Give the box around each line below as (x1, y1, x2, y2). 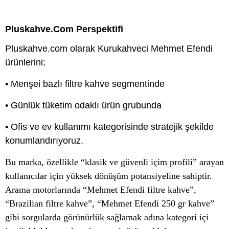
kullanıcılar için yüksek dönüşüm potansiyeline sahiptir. (5, 170, 212, 181)
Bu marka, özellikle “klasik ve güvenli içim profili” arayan (5, 156, 224, 167)
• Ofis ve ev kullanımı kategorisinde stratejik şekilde (5, 121, 214, 132)
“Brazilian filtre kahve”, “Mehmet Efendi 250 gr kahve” (5, 198, 214, 209)
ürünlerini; (5, 57, 45, 67)
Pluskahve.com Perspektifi (5, 24, 123, 34)
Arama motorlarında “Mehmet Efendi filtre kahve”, (5, 184, 196, 195)
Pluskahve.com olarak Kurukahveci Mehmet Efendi (5, 43, 213, 54)
